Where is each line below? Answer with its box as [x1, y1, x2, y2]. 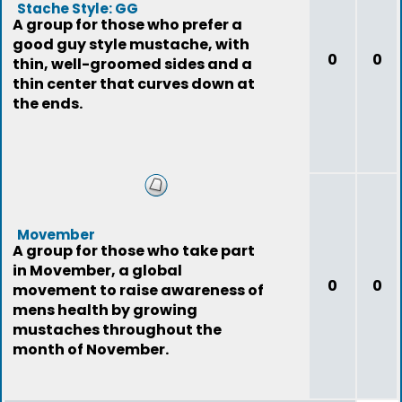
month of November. [13, 339, 169, 360]
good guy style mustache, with [13, 34, 249, 55]
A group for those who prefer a [13, 14, 242, 35]
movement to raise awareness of [13, 280, 264, 301]
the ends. [13, 93, 83, 114]
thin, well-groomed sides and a [13, 54, 252, 74]
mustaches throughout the [13, 319, 222, 340]
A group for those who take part [13, 240, 255, 261]
